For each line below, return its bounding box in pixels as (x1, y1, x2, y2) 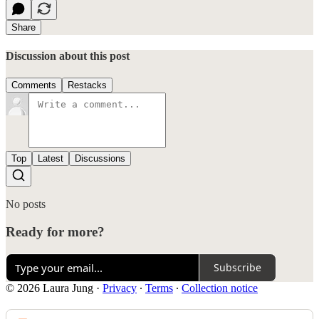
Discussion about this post (6, 50, 130, 63)
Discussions (75, 153, 125, 164)
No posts (6, 198, 46, 211)
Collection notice (182, 281, 258, 294)
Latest (38, 153, 63, 164)
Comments (11, 80, 56, 91)
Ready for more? (6, 224, 105, 240)
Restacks (68, 80, 107, 91)
